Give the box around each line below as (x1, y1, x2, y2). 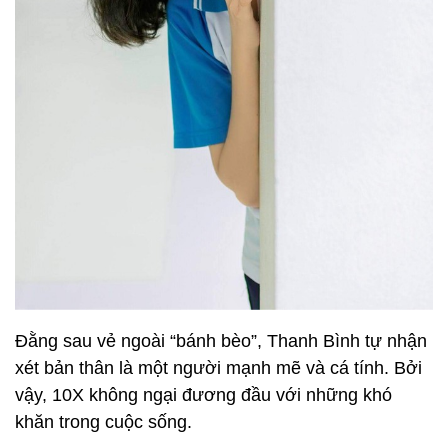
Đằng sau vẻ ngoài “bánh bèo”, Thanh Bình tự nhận (15, 330, 427, 351)
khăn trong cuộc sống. (15, 411, 192, 432)
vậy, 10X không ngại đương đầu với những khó (15, 384, 392, 405)
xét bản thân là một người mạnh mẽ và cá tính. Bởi (15, 357, 422, 378)
